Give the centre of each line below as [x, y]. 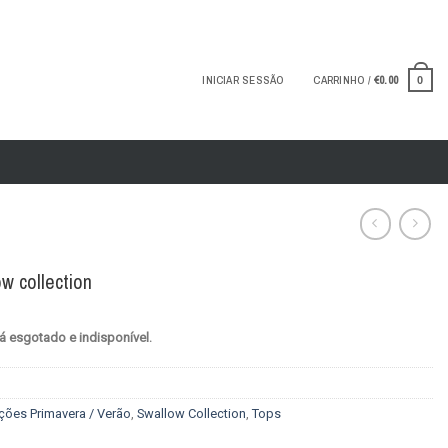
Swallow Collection [191, 414]
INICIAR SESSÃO [243, 80]
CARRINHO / [343, 80]
